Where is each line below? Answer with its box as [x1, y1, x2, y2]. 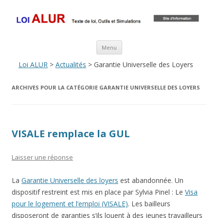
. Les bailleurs [128, 199, 170, 209]
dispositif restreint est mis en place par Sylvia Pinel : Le [12, 187, 185, 197]
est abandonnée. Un [118, 176, 183, 185]
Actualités [55, 59, 86, 69]
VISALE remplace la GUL [12, 127, 130, 141]
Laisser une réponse [12, 153, 73, 162]
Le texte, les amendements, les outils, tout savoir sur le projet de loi [16, 6, 214, 15]
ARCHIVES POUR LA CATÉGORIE [12, 84, 99, 91]
